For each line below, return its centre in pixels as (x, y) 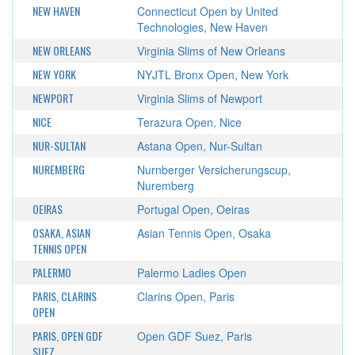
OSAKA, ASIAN (61, 233)
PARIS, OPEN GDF (68, 336)
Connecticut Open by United (207, 11)
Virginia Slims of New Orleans (211, 51)
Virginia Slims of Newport (199, 98)
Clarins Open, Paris (185, 296)
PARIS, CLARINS (65, 296)
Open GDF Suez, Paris (194, 336)
